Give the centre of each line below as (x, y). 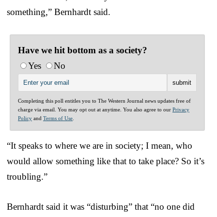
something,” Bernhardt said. (59, 12)
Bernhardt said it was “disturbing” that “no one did (101, 206)
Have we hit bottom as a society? (83, 50)
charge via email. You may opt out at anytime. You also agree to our (95, 109)
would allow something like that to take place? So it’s (106, 161)
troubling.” (27, 176)
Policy (25, 118)
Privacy (181, 109)
